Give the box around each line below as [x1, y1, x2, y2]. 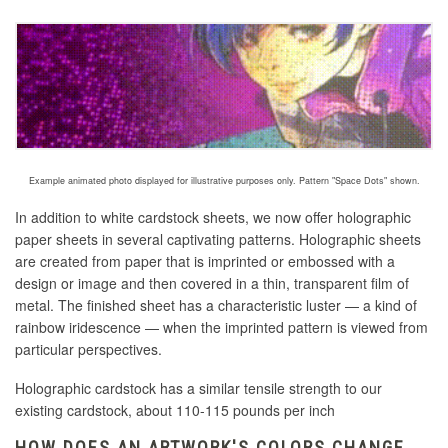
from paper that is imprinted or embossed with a [92, 251, 395, 272]
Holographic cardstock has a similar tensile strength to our [15, 378, 382, 399]
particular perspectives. [15, 339, 162, 360]
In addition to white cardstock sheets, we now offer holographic [15, 207, 411, 228]
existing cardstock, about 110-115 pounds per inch [15, 400, 335, 421]
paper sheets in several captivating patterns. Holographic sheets [15, 229, 421, 250]
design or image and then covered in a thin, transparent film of [15, 273, 409, 294]
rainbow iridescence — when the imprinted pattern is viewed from [15, 317, 428, 338]
